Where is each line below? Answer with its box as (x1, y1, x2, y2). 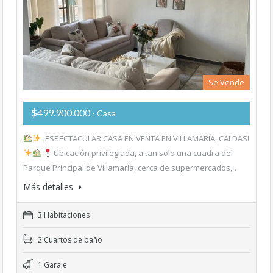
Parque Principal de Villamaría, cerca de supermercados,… (23, 161, 239, 173)
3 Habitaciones (36, 209, 90, 220)
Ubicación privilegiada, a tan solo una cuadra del (52, 147, 233, 158)
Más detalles (23, 180, 76, 193)
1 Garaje (36, 259, 67, 270)
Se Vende (208, 76, 244, 88)
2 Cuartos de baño (36, 234, 102, 245)
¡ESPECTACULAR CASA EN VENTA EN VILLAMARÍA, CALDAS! (41, 132, 249, 144)
